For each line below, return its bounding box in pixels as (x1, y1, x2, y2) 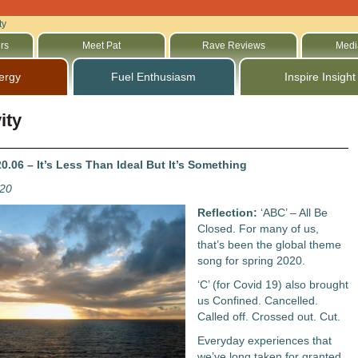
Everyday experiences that (197, 334, 332, 347)
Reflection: (197, 206, 261, 219)
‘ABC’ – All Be (260, 206, 328, 219)
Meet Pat (82, 40, 121, 51)
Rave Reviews (201, 40, 265, 51)
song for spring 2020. (197, 254, 305, 267)
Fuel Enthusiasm (111, 70, 197, 83)
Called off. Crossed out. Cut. (197, 310, 340, 323)
